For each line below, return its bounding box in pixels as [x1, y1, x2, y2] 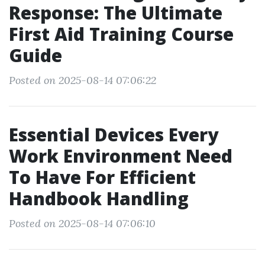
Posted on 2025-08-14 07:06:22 [9, 73, 156, 87]
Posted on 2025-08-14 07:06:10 [9, 216, 156, 230]
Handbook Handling [9, 186, 189, 211]
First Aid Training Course [9, 22, 234, 46]
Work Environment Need [9, 144, 232, 168]
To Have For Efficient [9, 165, 196, 189]
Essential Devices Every [9, 122, 218, 147]
